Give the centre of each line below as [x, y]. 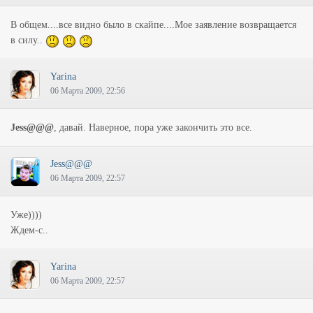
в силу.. [28, 40]
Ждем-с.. [29, 230]
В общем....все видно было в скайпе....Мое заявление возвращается [153, 25]
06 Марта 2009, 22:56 [88, 91]
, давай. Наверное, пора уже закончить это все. [153, 128]
